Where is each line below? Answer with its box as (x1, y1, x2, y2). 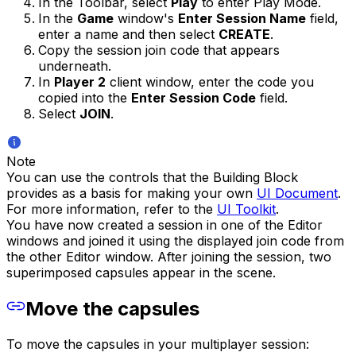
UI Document (257, 185, 338, 202)
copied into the (38, 90, 131, 106)
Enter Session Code (131, 90, 256, 106)
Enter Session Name (178, 10, 306, 27)
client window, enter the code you (106, 74, 314, 91)
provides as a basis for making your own (6, 185, 257, 202)
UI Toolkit (217, 201, 276, 218)
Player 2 (54, 74, 106, 91)
